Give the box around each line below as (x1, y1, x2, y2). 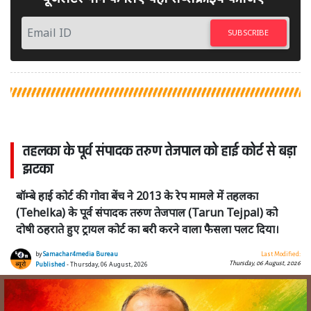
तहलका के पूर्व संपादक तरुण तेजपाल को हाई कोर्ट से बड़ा (23, 141, 296, 161)
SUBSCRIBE (228, 27, 269, 38)
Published (35, 260, 65, 269)
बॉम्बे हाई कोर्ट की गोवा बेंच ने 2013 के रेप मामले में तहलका (16, 187, 258, 203)
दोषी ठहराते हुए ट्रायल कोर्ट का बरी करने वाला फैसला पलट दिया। (16, 221, 279, 237)
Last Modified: (260, 250, 301, 258)
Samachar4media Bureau (43, 249, 118, 258)
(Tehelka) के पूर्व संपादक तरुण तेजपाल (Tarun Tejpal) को (16, 204, 278, 220)
